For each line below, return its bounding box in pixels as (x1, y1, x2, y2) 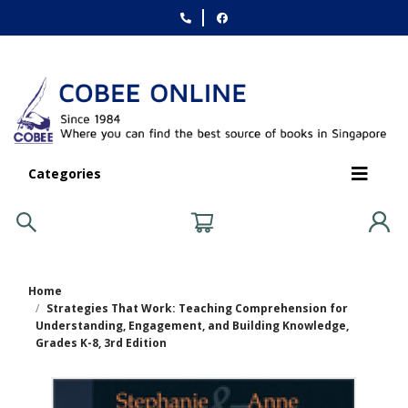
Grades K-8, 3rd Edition (36, 334, 167, 351)
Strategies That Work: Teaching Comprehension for (46, 300, 348, 316)
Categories (28, 165, 101, 183)
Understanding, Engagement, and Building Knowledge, (36, 317, 349, 333)
